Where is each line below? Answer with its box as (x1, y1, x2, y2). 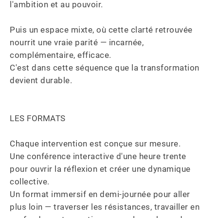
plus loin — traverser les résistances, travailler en (10, 202, 202, 212)
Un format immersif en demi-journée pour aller (10, 189, 192, 199)
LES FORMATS (10, 113, 66, 123)
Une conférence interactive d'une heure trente (10, 151, 188, 161)
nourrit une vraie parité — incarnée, (10, 37, 146, 47)
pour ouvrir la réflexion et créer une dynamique (10, 164, 193, 174)
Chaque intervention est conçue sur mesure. (10, 139, 183, 148)
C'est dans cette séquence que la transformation (10, 63, 201, 73)
